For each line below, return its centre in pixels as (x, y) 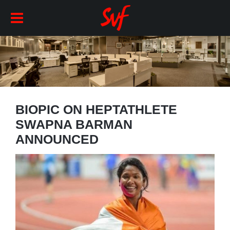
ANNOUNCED (57, 139)
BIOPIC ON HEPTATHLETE (96, 109)
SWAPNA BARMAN (74, 124)
